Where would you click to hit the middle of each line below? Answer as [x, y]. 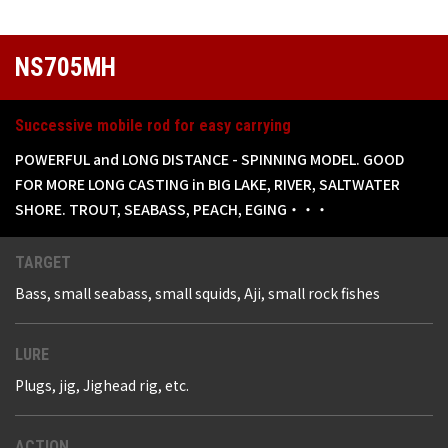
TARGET [43, 263]
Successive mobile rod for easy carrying [153, 126]
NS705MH [65, 68]
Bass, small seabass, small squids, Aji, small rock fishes [197, 293]
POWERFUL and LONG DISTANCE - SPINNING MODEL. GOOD [209, 159]
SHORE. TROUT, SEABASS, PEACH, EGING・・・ [172, 209]
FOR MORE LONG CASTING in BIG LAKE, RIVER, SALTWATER [207, 184]
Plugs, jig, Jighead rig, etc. [102, 385]
